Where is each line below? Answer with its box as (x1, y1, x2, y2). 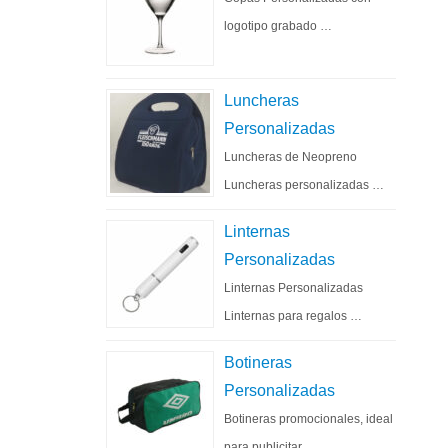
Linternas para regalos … (224, 309, 362, 323)
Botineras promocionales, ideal (224, 412, 393, 426)
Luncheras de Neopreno (224, 150, 357, 164)
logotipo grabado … (224, 19, 332, 33)
